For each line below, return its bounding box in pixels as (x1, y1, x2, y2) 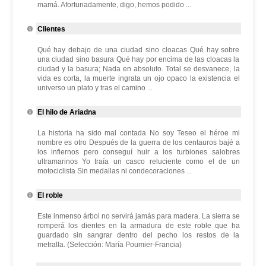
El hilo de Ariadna (37, 108, 96, 116)
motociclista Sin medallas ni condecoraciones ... (37, 167, 192, 175)
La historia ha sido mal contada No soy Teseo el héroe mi (37, 129, 240, 137)
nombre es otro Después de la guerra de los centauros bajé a (37, 138, 240, 147)
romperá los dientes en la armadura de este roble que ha (37, 221, 240, 230)
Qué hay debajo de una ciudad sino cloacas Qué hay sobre (37, 46, 240, 54)
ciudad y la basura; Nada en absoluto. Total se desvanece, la (37, 65, 240, 73)
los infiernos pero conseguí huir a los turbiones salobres (37, 148, 240, 156)
